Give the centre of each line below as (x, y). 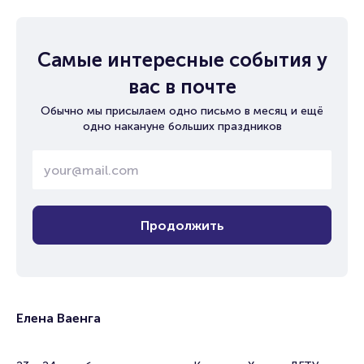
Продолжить (182, 225)
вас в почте (182, 87)
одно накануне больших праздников (182, 126)
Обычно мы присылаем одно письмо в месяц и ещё (182, 111)
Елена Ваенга (58, 318)
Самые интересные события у (182, 60)
